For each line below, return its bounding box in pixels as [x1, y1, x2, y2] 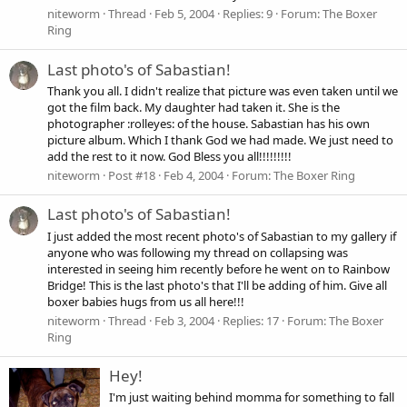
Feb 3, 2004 [154, 312, 214, 329]
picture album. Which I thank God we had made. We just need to [47, 131, 393, 148]
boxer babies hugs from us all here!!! [47, 293, 244, 310]
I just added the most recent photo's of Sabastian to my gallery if [47, 227, 396, 244]
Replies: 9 [223, 5, 273, 23]
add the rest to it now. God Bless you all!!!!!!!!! [47, 147, 292, 164]
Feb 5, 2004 [154, 5, 214, 23]
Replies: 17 [223, 312, 279, 329]
